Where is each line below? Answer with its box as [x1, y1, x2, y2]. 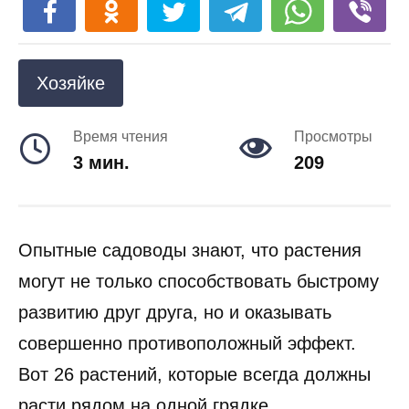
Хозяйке [37, 73, 105, 93]
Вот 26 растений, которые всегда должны [18, 364, 371, 384]
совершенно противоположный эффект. [18, 333, 356, 353]
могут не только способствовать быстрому [18, 271, 379, 291]
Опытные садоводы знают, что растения [18, 240, 362, 260]
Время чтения [73, 129, 168, 144]
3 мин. [73, 152, 130, 173]
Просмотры [294, 129, 372, 144]
